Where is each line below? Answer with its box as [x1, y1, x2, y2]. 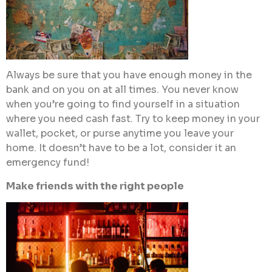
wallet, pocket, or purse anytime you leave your [6, 127, 234, 140]
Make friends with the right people [6, 179, 184, 192]
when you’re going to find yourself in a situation [6, 98, 240, 111]
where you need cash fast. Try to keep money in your [6, 112, 260, 126]
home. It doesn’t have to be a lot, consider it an [6, 141, 236, 155]
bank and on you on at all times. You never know [6, 83, 239, 97]
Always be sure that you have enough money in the [6, 69, 252, 82]
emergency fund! [6, 156, 89, 169]
